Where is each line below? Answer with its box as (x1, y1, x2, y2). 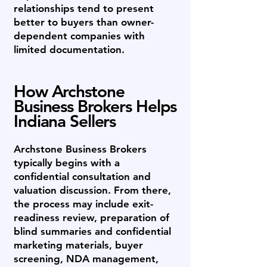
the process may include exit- (14, 198, 153, 210)
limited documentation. (14, 44, 125, 55)
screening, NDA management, (14, 253, 159, 265)
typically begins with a (14, 157, 120, 169)
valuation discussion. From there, (14, 184, 171, 196)
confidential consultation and (14, 170, 151, 182)
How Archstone (14, 81, 125, 101)
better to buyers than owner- (14, 16, 154, 28)
